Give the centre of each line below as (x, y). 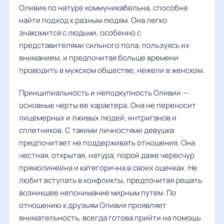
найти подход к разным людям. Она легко (93, 20)
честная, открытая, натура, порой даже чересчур (107, 155)
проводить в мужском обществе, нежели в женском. (112, 70)
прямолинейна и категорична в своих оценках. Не (108, 168)
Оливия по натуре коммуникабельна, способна (103, 8)
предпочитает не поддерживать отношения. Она (107, 143)
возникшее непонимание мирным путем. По (97, 193)
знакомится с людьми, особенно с (80, 33)
